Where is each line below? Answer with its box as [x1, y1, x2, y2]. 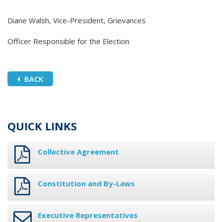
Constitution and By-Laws [38, 178, 135, 189]
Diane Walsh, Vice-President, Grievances [7, 15, 146, 26]
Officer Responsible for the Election [7, 36, 129, 47]
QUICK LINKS [7, 118, 77, 134]
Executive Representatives [38, 210, 138, 221]
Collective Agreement [38, 147, 119, 157]
